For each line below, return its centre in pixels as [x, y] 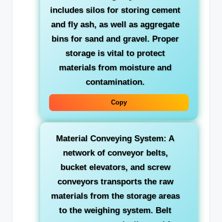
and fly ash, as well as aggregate [115, 24]
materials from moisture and [115, 67]
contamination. [115, 82]
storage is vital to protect [115, 53]
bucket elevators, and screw [115, 167]
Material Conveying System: [111, 138]
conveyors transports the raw [115, 181]
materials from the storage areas [115, 196]
